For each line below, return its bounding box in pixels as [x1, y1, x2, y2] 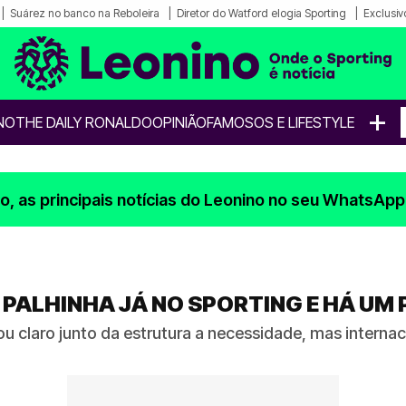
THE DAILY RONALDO [15, 113, 152, 131]
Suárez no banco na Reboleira [10, 6, 159, 20]
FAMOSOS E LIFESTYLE [207, 113, 354, 131]
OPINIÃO [152, 113, 207, 131]
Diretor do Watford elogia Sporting [177, 6, 346, 20]
